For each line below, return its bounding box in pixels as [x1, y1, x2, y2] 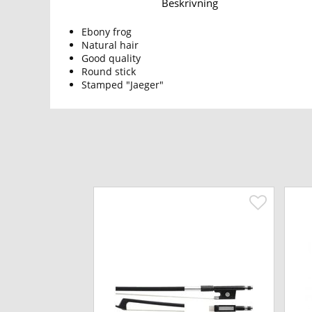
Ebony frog [81, 25, 132, 39]
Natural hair [81, 38, 139, 52]
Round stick [81, 65, 136, 79]
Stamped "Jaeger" [81, 78, 164, 92]
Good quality [81, 52, 141, 65]
